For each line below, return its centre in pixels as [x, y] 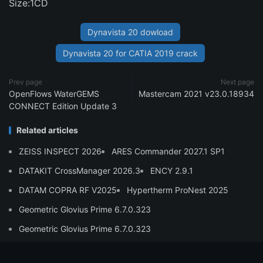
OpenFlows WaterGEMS [54, 94]
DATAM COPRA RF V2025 [68, 190]
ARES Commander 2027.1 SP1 [168, 151]
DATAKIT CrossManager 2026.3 [80, 171]
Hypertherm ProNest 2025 [178, 190]
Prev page [26, 82]
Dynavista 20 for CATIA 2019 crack [130, 53]
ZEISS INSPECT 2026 [60, 151]
